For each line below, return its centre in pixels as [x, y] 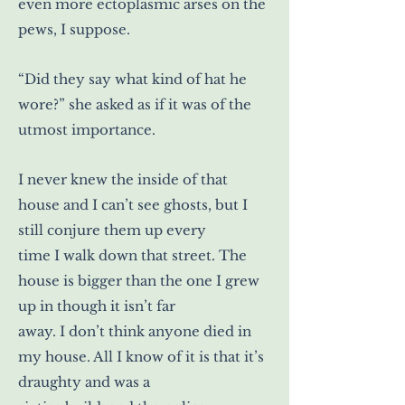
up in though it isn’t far [97, 306]
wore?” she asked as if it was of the [135, 104]
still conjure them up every [112, 230]
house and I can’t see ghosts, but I [133, 204]
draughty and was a [84, 381]
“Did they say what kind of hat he [132, 79]
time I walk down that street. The [132, 255]
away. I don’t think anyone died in [135, 331]
